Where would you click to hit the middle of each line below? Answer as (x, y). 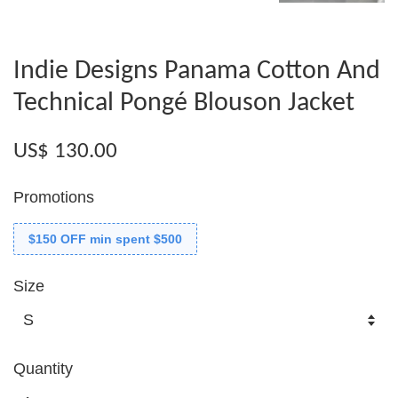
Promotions (54, 197)
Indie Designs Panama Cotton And (197, 71)
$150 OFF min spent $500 (105, 239)
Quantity (43, 368)
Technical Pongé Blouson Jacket (184, 103)
